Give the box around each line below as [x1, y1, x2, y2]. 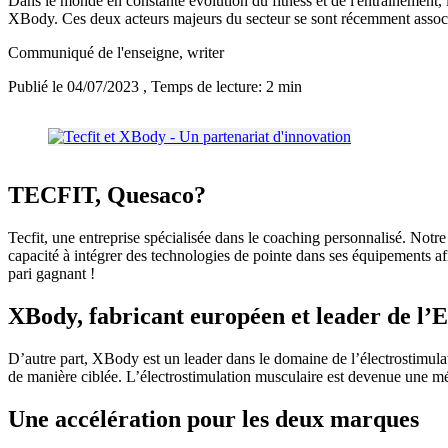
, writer [179, 44, 224, 62]
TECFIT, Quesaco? [8, 182, 206, 209]
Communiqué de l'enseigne [8, 44, 179, 62]
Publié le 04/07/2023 [8, 78, 143, 96]
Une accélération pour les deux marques [8, 405, 419, 432]
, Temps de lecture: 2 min [143, 78, 302, 96]
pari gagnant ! [8, 265, 95, 283]
